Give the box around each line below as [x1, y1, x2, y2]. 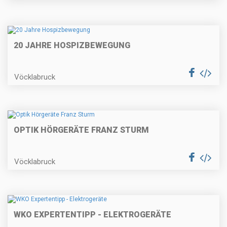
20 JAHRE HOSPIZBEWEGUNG [14, 40, 130, 50]
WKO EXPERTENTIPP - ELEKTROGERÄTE [14, 210, 171, 220]
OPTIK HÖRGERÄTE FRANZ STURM [14, 125, 149, 135]
